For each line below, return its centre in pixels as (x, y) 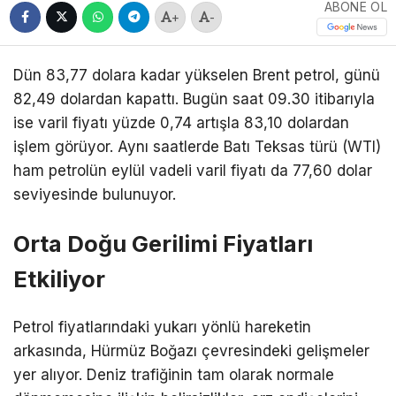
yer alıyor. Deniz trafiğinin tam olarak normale (174, 375)
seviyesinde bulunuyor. (95, 195)
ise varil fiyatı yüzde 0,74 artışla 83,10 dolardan (181, 123)
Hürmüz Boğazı (144, 351)
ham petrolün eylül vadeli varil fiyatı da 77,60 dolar (193, 171)
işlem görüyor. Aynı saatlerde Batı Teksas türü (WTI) (197, 147)
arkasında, (52, 351)
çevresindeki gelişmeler (283, 351)
